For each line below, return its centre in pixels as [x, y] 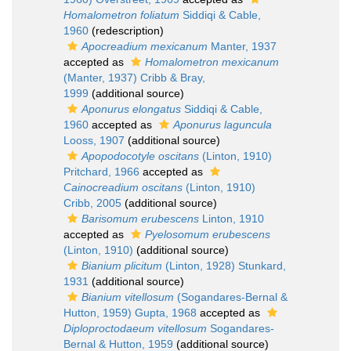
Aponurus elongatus [131, 109]
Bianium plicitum [122, 266]
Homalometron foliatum [121, 15]
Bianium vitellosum [128, 297]
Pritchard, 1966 [101, 172]
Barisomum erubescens [140, 219]
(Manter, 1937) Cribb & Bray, [134, 78]
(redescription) [126, 31]
